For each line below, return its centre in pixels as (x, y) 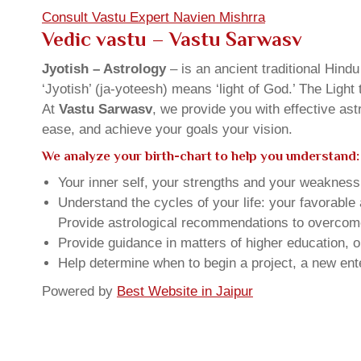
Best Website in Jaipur (185, 291)
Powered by (79, 291)
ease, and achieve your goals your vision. (167, 129)
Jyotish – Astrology (104, 69)
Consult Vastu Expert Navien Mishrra (154, 17)
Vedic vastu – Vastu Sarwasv (172, 39)
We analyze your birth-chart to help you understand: (201, 156)
